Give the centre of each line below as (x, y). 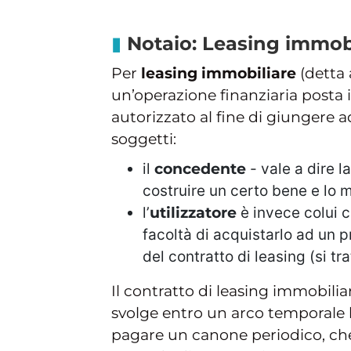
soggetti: (144, 139)
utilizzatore (193, 212)
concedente (202, 168)
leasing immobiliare (219, 73)
